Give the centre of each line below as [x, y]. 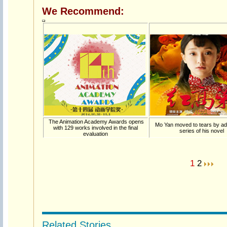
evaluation [96, 134]
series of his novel [201, 131]
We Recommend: [83, 11]
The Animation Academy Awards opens [96, 122]
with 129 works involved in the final [96, 128]
